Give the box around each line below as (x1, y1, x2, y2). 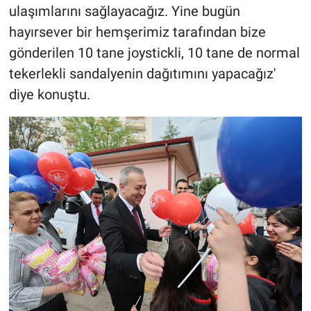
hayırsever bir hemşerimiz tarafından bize (8, 24, 266, 41)
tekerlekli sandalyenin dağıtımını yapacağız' (8, 65, 276, 83)
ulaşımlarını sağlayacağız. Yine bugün (8, 3, 240, 20)
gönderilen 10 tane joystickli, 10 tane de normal (8, 44, 300, 62)
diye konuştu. (8, 86, 90, 103)
